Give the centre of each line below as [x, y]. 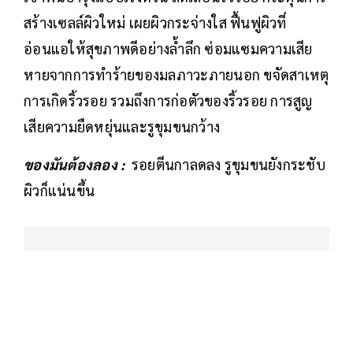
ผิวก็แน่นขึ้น [59, 190]
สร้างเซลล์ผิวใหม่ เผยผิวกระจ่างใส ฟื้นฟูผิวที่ [155, 22]
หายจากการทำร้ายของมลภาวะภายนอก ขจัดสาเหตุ [176, 74]
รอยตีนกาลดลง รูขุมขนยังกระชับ [228, 164]
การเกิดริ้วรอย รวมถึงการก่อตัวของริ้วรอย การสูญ [168, 100]
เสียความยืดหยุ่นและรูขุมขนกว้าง [122, 126]
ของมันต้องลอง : [78, 164]
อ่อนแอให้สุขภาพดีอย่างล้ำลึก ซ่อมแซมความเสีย [168, 48]
